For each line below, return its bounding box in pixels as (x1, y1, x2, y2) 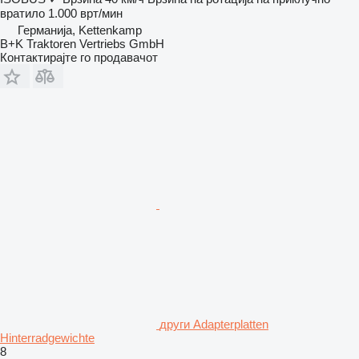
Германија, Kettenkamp (18, 22, 142, 37)
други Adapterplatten (159, 317, 268, 331)
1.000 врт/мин (48, 6, 123, 20)
